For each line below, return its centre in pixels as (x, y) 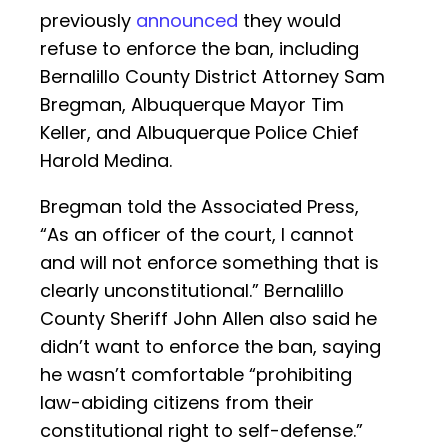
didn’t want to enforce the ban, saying (210, 347)
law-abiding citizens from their (177, 403)
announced (187, 21)
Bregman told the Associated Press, (199, 207)
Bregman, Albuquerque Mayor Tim (192, 105)
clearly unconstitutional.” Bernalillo (192, 291)
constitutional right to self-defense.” (201, 431)
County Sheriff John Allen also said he (208, 319)
